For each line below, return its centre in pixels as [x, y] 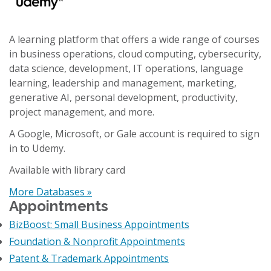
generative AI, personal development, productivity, [123, 97]
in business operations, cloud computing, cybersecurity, [135, 54]
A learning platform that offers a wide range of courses [134, 39]
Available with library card [67, 170]
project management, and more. [82, 112]
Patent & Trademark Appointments [89, 258]
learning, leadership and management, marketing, [123, 83]
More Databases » [51, 192]
